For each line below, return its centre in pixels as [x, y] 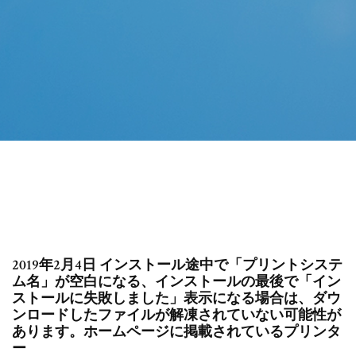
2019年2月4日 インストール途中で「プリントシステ [177, 265]
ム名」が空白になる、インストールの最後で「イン [176, 282]
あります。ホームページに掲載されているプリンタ [176, 332]
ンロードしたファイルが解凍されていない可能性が [176, 315]
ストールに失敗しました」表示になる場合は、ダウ [176, 299]
